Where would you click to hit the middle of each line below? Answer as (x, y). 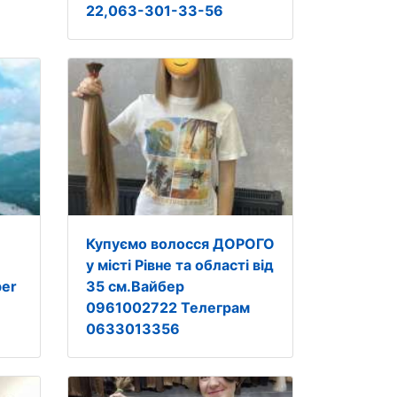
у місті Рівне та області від (179, 265)
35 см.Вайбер (135, 286)
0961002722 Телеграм (167, 307)
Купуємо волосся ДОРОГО (180, 244)
